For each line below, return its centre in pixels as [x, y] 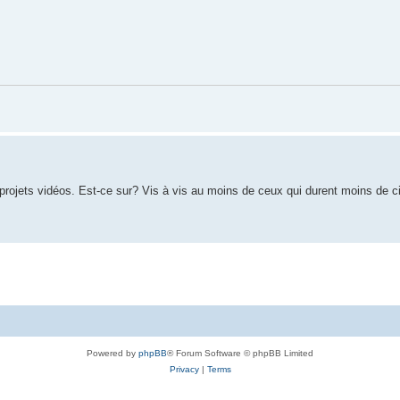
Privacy [184, 370]
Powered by [112, 354]
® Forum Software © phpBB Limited [240, 354]
